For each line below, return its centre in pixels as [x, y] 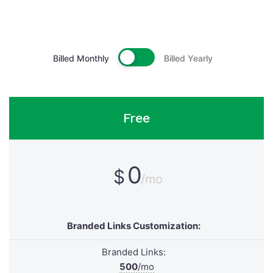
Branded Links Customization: [133, 226]
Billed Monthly [81, 58]
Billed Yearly [188, 58]
